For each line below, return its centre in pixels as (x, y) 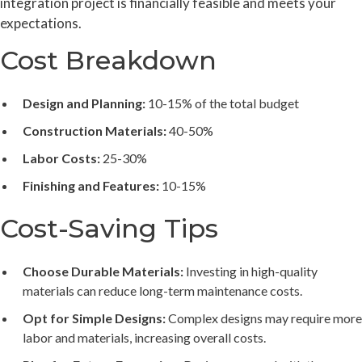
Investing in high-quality (250, 271)
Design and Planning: (84, 103)
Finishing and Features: (91, 185)
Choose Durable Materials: (103, 271)
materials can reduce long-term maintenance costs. (162, 290)
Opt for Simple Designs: (94, 318)
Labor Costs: (61, 158)
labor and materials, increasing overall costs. (144, 337)
